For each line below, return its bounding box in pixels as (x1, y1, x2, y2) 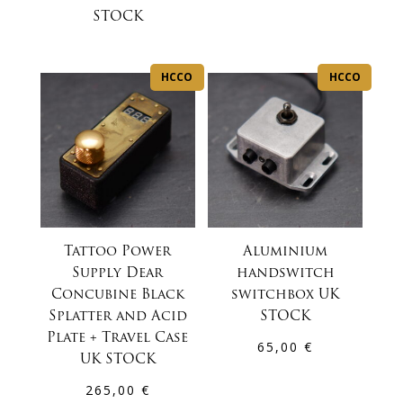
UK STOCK (79, 354, 156, 368)
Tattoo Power (64, 246, 172, 260)
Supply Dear (72, 267, 164, 282)
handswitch (236, 267, 335, 282)
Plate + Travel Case (47, 332, 189, 346)
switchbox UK (231, 289, 340, 303)
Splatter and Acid (48, 310, 187, 325)
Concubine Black (50, 289, 184, 303)
